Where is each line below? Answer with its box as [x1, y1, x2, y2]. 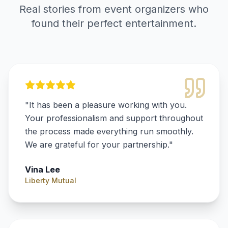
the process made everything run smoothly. [25, 126, 193, 136]
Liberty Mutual [25, 176, 76, 185]
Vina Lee [25, 164, 60, 175]
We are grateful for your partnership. [25, 139, 169, 150]
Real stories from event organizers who [19, 3, 209, 15]
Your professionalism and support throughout [25, 113, 203, 123]
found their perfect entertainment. [32, 17, 196, 30]
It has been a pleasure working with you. [29, 100, 187, 110]
